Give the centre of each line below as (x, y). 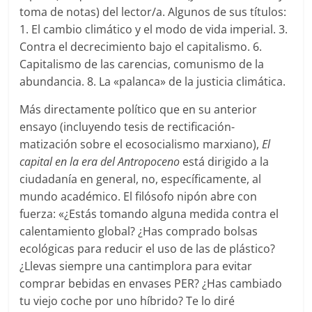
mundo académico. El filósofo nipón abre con (139, 197)
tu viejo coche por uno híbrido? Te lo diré (127, 301)
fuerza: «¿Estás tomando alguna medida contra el (149, 214)
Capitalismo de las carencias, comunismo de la (142, 64)
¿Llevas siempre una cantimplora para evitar (136, 266)
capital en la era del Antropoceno (100, 162)
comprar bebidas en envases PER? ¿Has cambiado (151, 284)
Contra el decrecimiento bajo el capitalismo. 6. (141, 47)
